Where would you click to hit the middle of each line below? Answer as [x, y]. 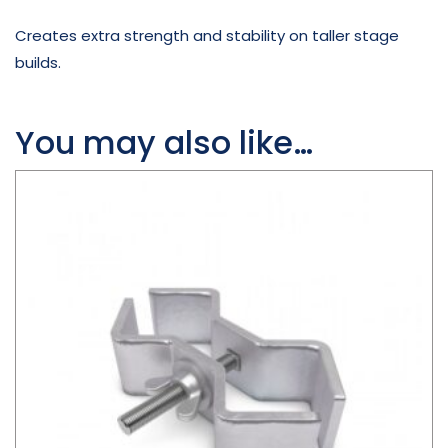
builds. [38, 63]
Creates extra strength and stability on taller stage [207, 36]
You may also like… [164, 143]
